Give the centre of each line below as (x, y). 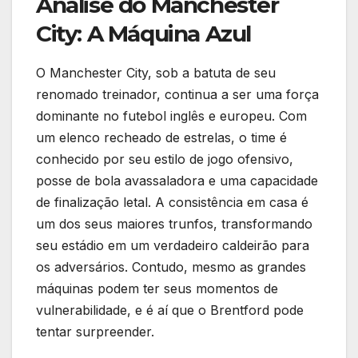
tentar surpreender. (95, 332)
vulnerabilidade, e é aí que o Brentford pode (170, 310)
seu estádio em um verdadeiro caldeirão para (173, 246)
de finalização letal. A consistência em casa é (172, 203)
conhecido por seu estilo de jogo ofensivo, (165, 159)
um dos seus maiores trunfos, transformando (174, 224)
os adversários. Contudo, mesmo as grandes (171, 267)
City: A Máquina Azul (144, 34)
